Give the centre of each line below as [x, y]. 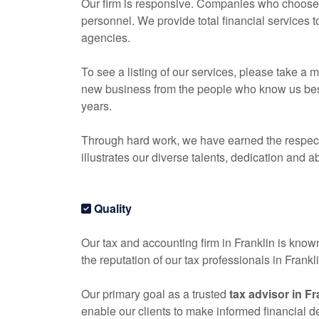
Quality [111, 208]
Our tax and [112, 242]
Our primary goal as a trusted [155, 294]
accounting [170, 242]
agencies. [106, 37]
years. [96, 106]
